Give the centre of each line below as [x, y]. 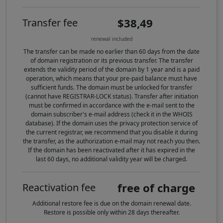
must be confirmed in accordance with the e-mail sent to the [111, 106]
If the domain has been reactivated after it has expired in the [111, 150]
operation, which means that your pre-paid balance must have [111, 79]
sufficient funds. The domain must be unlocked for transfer [111, 88]
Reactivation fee [59, 188]
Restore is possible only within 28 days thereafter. [111, 213]
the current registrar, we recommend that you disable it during [111, 132]
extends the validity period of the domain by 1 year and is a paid [111, 70]
